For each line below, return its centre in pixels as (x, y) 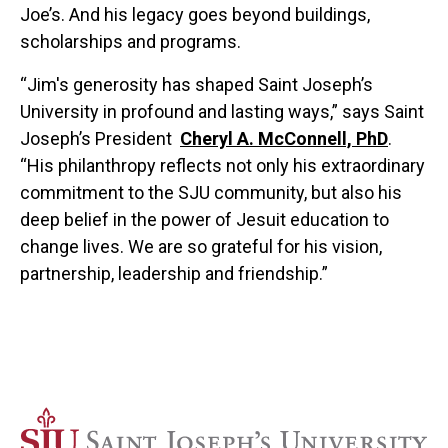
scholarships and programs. (130, 41)
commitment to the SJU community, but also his (211, 192)
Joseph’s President (100, 138)
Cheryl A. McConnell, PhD (284, 138)
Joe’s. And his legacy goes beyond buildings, (195, 14)
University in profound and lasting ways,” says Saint (222, 111)
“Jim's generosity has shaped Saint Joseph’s (196, 84)
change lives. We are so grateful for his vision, (201, 246)
